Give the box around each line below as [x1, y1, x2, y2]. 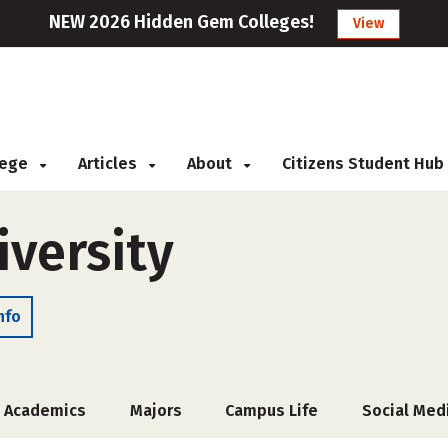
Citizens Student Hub [282, 154, 444, 173]
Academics [4, 401, 87, 420]
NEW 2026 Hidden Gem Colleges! [48, 11, 314, 33]
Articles [78, 154, 141, 173]
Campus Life [225, 401, 319, 420]
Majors [129, 401, 182, 420]
